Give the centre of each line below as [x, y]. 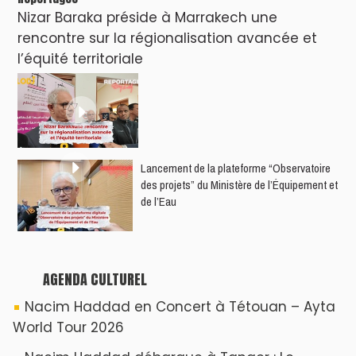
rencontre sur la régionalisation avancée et [167, 38]
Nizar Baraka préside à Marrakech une [147, 17]
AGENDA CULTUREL [95, 279]
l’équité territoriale [80, 58]
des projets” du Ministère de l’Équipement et [239, 184]
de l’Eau [159, 201]
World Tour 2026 [68, 327]
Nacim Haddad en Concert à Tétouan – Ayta [180, 306]
